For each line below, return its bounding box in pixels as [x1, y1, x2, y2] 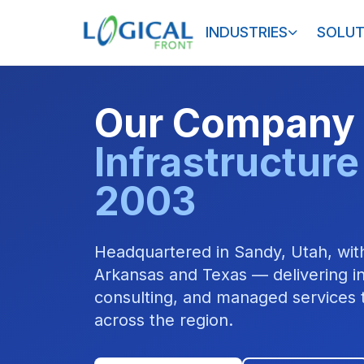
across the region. [94, 310, 233, 330]
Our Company [94, 99, 355, 147]
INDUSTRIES [206, 24, 288, 41]
